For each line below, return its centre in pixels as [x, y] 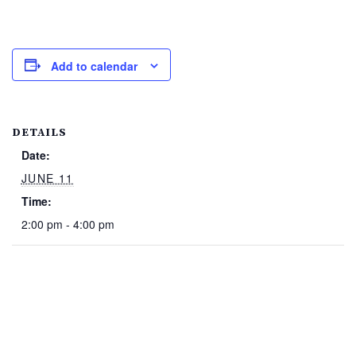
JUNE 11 [47, 178]
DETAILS [39, 133]
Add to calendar [94, 66]
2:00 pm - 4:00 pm [68, 224]
